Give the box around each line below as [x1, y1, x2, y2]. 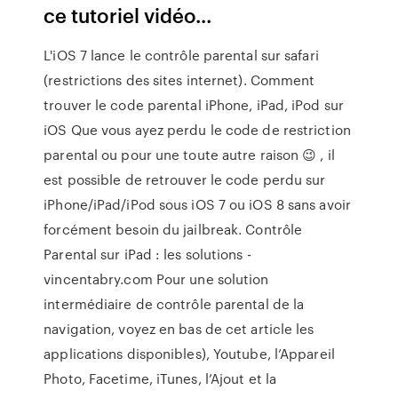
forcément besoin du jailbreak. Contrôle [44, 219, 303, 239]
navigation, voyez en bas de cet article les [44, 319, 314, 338]
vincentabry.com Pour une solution [44, 269, 269, 289]
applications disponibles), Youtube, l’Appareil [44, 344, 335, 363]
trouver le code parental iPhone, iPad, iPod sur [44, 95, 344, 115]
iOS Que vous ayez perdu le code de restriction [44, 120, 351, 139]
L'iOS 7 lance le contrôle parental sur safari [44, 45, 319, 65]
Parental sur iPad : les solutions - [44, 244, 251, 264]
